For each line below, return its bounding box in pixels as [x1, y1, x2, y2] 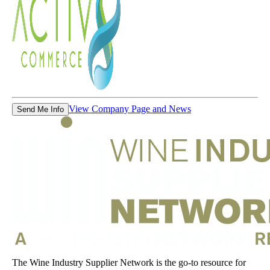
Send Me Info [17, 104, 64, 114]
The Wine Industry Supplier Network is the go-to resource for [12, 257, 246, 268]
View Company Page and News [69, 103, 191, 114]
